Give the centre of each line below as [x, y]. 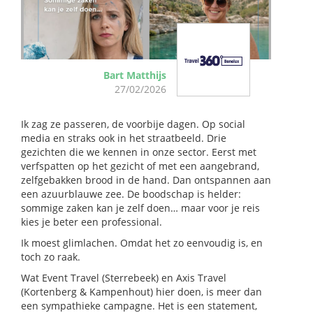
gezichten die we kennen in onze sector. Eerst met [139, 152]
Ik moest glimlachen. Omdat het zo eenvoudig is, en [142, 242]
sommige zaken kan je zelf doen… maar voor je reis [140, 208]
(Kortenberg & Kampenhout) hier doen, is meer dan [141, 291]
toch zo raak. [51, 256]
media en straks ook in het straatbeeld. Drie [124, 138]
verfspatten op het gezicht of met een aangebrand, [140, 166]
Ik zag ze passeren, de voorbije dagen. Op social [133, 124]
